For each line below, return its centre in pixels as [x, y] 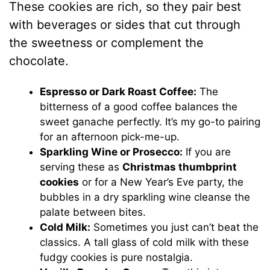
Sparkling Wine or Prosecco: [111, 152]
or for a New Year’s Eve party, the [162, 182]
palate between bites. [93, 212]
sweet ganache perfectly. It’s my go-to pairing [150, 122]
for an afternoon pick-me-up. [110, 137]
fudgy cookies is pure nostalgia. [117, 258]
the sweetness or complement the [107, 43]
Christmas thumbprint [180, 167]
